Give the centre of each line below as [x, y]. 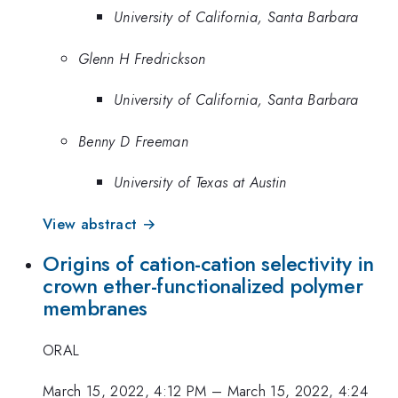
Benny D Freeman [133, 141]
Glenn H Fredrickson [142, 58]
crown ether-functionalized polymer [203, 287]
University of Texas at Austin [200, 183]
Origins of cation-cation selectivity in [208, 264]
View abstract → [99, 223]
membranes [95, 309]
